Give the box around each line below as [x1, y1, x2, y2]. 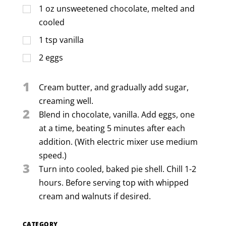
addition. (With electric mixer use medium [38, 136, 198, 147]
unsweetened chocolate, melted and [56, 3, 195, 14]
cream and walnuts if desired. [38, 190, 151, 202]
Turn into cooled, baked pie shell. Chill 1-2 [38, 163, 196, 175]
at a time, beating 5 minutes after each [38, 122, 185, 134]
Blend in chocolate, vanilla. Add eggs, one [38, 108, 195, 120]
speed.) [38, 149, 67, 161]
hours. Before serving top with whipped [38, 177, 189, 188]
